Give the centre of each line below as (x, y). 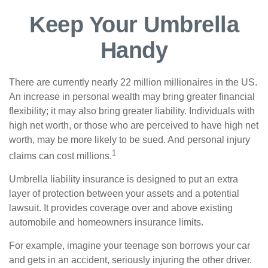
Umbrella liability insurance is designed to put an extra (124, 179)
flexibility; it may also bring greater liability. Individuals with (132, 111)
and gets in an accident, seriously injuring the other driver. (130, 260)
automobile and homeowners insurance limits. (106, 223)
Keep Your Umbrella (134, 25)
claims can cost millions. (60, 156)
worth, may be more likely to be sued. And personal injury (130, 140)
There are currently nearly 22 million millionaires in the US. (133, 82)
